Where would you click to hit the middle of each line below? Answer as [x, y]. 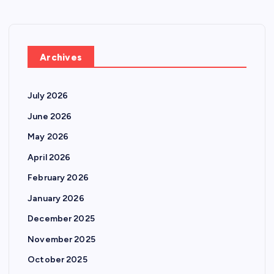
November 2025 [61, 239]
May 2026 [48, 136]
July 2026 [48, 95]
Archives [61, 57]
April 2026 [49, 157]
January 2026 [56, 198]
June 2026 [50, 116]
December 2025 [61, 219]
